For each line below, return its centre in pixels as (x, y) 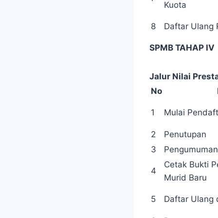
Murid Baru (185, 178)
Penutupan (185, 135)
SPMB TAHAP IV (182, 48)
